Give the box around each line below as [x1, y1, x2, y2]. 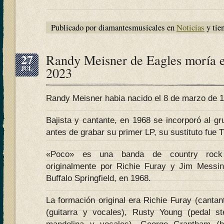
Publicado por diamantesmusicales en [51, 21, 176, 33]
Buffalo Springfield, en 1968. [46, 173, 151, 183]
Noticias [176, 21, 204, 33]
